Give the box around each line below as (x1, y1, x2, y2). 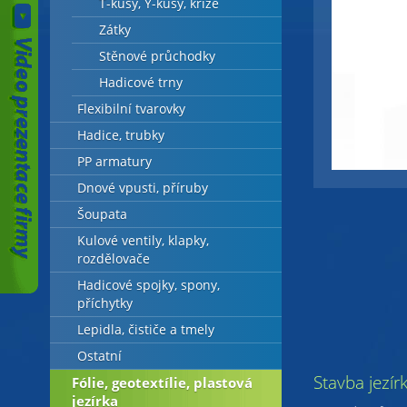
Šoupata (76, 206, 127, 223)
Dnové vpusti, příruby (76, 180, 208, 196)
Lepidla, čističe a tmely (76, 322, 214, 338)
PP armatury (76, 154, 152, 170)
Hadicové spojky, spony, (76, 277, 220, 293)
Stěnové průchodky (98, 48, 215, 65)
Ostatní (76, 348, 122, 364)
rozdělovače (76, 251, 150, 267)
